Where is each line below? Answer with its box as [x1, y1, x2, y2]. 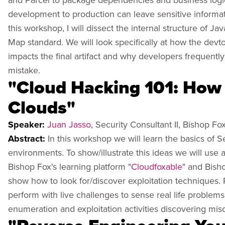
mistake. [8, 63, 40, 76]
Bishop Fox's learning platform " [8, 160, 131, 173]
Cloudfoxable [131, 160, 182, 173]
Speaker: [8, 118, 47, 131]
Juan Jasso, [47, 118, 93, 131]
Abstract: [8, 132, 48, 145]
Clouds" [8, 93, 75, 121]
